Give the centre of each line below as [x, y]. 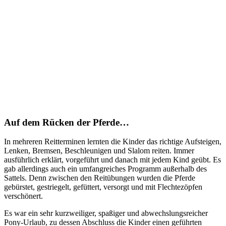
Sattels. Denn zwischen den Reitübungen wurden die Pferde [100, 178]
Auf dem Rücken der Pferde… [67, 122]
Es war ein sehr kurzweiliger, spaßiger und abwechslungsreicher [106, 213]
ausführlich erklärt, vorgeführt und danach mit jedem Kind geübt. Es [112, 160]
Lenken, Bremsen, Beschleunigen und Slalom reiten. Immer [99, 151]
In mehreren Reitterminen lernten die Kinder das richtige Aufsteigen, [113, 142]
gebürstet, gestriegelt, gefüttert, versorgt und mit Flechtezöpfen [103, 187]
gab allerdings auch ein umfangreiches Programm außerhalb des [105, 169]
